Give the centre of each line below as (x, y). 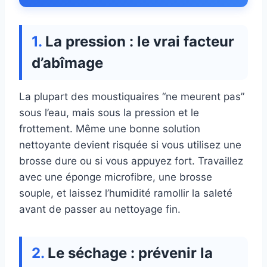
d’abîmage (67, 63)
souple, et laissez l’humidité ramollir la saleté (126, 193)
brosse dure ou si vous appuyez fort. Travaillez (131, 161)
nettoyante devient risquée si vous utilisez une (130, 145)
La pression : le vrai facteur (140, 42)
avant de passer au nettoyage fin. (100, 209)
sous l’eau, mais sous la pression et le (109, 113)
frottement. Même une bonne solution (110, 129)
